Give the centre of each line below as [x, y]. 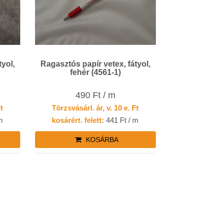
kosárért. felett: [78, 120]
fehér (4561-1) [95, 73]
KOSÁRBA [101, 139]
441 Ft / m [122, 120]
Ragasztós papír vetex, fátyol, [61, 64]
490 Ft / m [95, 95]
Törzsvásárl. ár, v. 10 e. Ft [95, 108]
